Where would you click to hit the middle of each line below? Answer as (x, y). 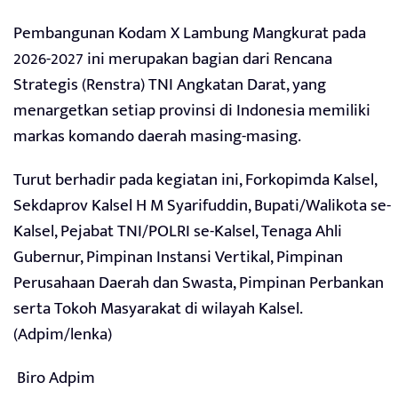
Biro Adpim (54, 378)
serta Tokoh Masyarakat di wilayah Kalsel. (158, 309)
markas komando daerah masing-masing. (157, 137)
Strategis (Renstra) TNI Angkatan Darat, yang (170, 85)
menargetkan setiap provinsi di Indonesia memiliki (192, 111)
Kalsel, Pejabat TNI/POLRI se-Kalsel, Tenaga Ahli (178, 232)
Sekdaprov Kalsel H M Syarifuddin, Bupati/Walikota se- (202, 206)
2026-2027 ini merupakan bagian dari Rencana (173, 60)
